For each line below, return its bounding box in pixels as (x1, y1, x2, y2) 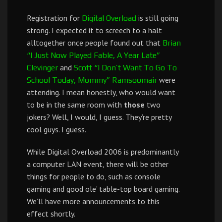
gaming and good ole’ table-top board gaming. (27, 184, 179, 194)
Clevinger (27, 63, 58, 72)
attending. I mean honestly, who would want (27, 87, 175, 97)
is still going (136, 13, 178, 23)
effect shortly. (27, 209, 75, 219)
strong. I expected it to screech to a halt (27, 25, 162, 35)
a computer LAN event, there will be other (27, 159, 168, 169)
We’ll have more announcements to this (27, 196, 160, 206)
